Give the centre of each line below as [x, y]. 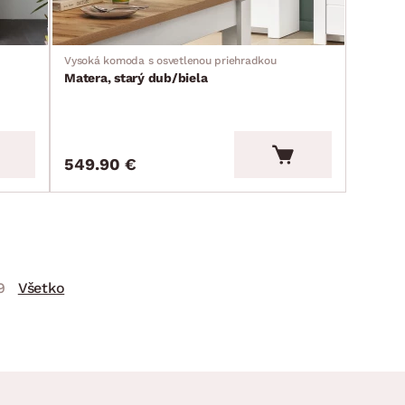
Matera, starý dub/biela [136, 77]
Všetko [41, 287]
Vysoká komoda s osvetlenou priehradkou [170, 60]
